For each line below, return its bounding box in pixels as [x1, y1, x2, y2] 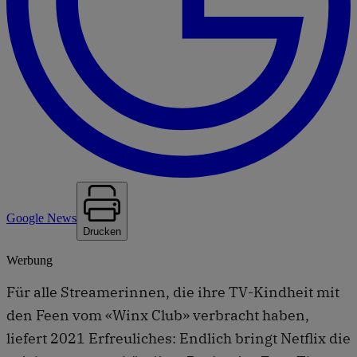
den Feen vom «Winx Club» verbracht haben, [6, 305, 309, 324]
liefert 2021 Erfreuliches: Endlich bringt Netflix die [6, 328, 351, 347]
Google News [6, 210, 76, 225]
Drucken [83, 225, 121, 237]
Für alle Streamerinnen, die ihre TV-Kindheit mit [6, 282, 339, 301]
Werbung [6, 253, 53, 267]
